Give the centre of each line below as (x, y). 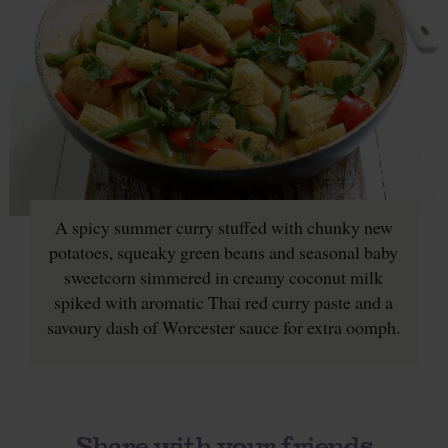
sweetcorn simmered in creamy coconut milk (224, 276)
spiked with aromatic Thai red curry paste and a (224, 301)
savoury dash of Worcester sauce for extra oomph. (224, 326)
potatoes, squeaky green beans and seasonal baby (224, 251)
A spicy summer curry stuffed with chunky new (223, 226)
